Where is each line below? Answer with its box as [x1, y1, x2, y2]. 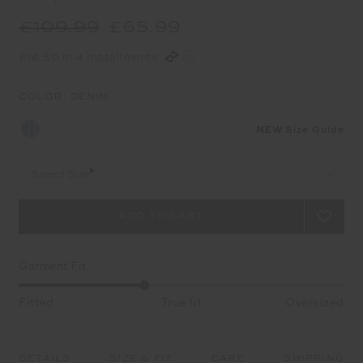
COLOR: [19, 89, 70, 102]
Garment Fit [19, 260, 87, 272]
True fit [160, 297, 202, 309]
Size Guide [285, 125, 344, 135]
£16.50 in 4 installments [19, 51, 161, 63]
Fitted [19, 297, 53, 309]
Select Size [32, 169, 90, 180]
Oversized [285, 297, 344, 309]
